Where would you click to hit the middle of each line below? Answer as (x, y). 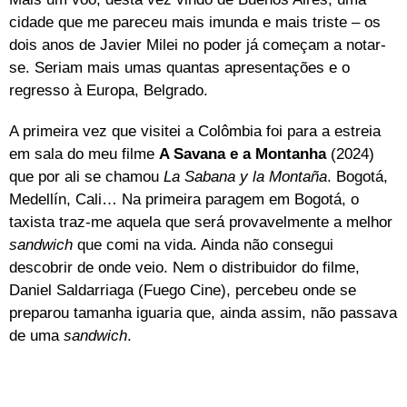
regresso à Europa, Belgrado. (109, 90)
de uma (36, 335)
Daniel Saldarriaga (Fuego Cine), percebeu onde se (183, 290)
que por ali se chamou (86, 176)
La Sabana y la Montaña (245, 176)
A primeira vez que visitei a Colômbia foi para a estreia (195, 131)
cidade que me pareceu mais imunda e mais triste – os (195, 22)
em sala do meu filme (84, 154)
